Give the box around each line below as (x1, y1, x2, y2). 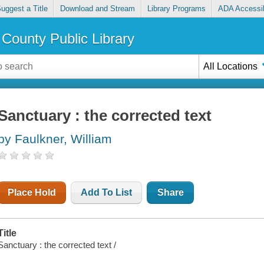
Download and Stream (60, 4, 135, 14)
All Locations (203, 61, 258, 71)
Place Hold (8, 187, 57, 198)
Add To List (81, 187, 133, 198)
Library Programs (147, 4, 206, 14)
